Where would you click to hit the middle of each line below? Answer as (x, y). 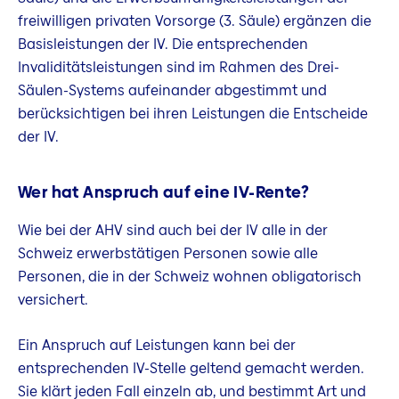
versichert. (53, 299)
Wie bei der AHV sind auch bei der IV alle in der (173, 230)
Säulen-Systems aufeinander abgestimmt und (172, 90)
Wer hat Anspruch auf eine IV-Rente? (163, 192)
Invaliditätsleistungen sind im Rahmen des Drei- (179, 67)
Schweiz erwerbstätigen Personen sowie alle (168, 253)
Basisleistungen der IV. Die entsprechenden (163, 44)
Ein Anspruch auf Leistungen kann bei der (157, 346)
